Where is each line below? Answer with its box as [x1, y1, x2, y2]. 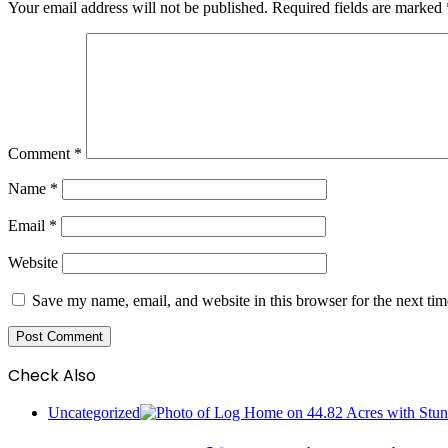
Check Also [8, 363, 96, 387]
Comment [8, 144, 74, 162]
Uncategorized [48, 403, 140, 421]
